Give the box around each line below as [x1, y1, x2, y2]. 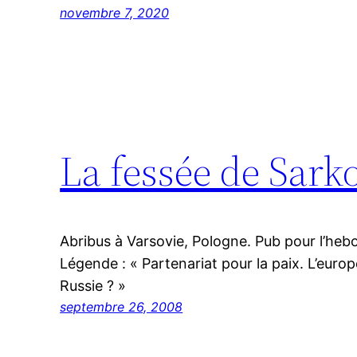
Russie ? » [60, 277, 127, 295]
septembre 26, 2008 [60, 299, 183, 316]
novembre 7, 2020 [60, 5, 170, 22]
